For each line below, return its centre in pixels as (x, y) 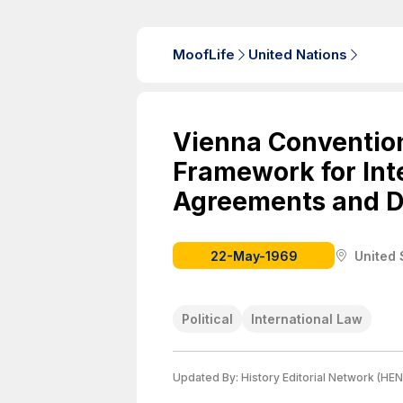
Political (207, 319)
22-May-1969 (254, 255)
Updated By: (207, 377)
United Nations (298, 54)
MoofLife (204, 54)
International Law (307, 319)
